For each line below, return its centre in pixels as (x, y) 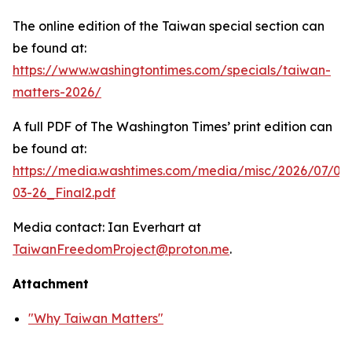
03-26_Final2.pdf (64, 192)
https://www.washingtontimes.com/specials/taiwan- (172, 70)
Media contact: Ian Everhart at (107, 227)
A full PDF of (51, 126)
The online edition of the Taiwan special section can (169, 26)
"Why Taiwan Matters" (96, 318)
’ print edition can (280, 126)
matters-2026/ (57, 92)
